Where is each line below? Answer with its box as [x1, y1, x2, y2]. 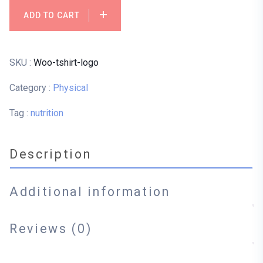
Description [9, 147, 92, 162]
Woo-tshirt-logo [33, 56, 99, 68]
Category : [9, 82, 50, 93]
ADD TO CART [23, 10, 80, 20]
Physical [53, 82, 88, 93]
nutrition [31, 107, 63, 119]
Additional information [9, 184, 170, 199]
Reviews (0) [9, 221, 92, 236]
